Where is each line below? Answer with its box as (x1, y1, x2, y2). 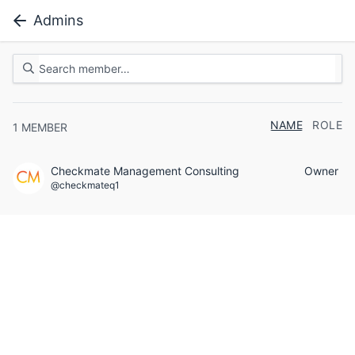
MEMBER (21, 120, 67, 134)
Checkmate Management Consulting (51, 164, 239, 177)
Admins (33, 12, 83, 29)
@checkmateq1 (51, 179, 120, 191)
